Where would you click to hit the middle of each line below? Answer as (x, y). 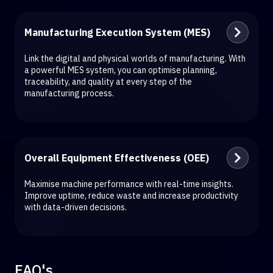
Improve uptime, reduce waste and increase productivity (131, 196)
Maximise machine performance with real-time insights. (129, 184)
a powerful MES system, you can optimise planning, (121, 70)
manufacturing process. (69, 94)
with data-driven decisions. (76, 207)
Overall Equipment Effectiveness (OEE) (117, 158)
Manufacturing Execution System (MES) (117, 33)
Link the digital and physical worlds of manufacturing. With (135, 59)
